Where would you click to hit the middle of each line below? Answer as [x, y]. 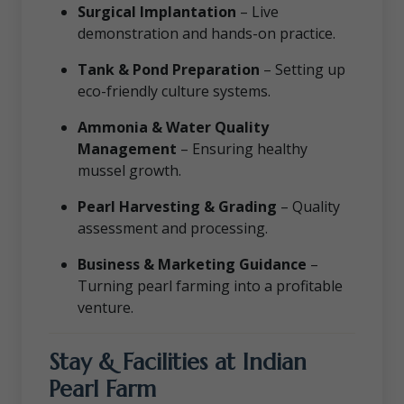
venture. [106, 307]
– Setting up [303, 69]
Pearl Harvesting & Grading [177, 206]
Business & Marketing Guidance [192, 264]
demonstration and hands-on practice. [207, 33]
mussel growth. [129, 170]
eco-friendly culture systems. [174, 91]
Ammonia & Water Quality [173, 127]
